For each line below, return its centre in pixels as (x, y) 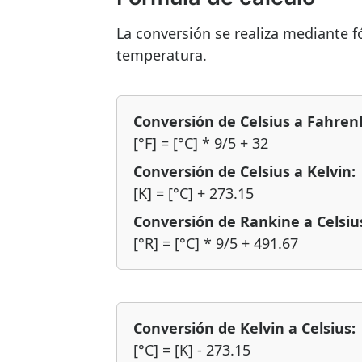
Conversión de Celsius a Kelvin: (244, 171)
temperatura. (162, 55)
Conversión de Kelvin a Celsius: (244, 328)
